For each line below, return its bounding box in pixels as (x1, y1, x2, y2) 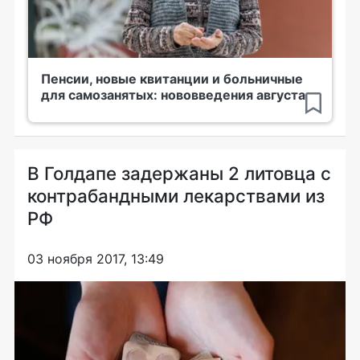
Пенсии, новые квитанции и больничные (41, 70, 303, 87)
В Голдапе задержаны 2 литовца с (27, 162, 331, 184)
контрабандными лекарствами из (27, 184, 325, 207)
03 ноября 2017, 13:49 (27, 250, 164, 267)
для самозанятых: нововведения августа (41, 86, 305, 103)
